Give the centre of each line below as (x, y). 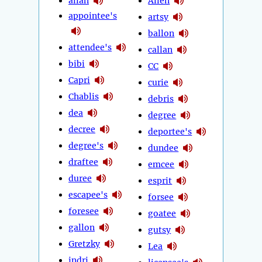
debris (161, 99)
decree (82, 129)
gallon (82, 227)
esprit (160, 180)
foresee (84, 211)
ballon (161, 33)
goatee (162, 213)
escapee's (88, 194)
